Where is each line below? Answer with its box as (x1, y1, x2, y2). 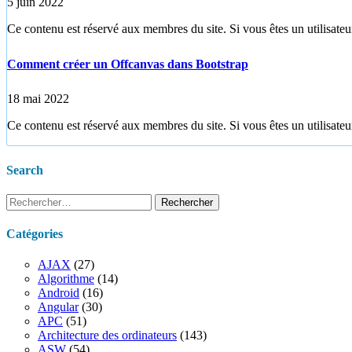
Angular (38, 300, 79, 314)
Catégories (6, 227, 63, 241)
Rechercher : (5, 192, 68, 207)
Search (6, 163, 43, 177)
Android (38, 286, 79, 300)
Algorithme (38, 272, 94, 286)
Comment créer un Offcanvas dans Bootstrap (7, 57, 248, 71)
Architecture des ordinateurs (38, 328, 177, 343)
